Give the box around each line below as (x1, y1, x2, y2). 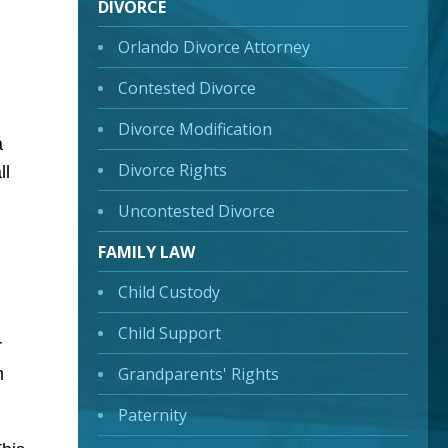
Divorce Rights (118, 158, 227, 181)
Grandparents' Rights (118, 362, 279, 385)
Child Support (118, 321, 221, 344)
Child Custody (118, 280, 220, 303)
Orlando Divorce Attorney (118, 35, 310, 58)
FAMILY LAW (98, 240, 195, 263)
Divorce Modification (118, 117, 272, 140)
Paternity (118, 403, 187, 426)
